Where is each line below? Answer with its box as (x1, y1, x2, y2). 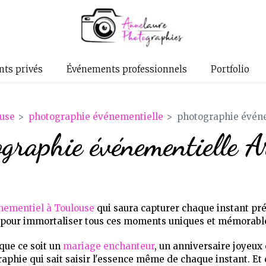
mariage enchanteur (63, 240, 154, 252)
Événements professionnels (66, 64, 187, 75)
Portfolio (210, 64, 249, 75)
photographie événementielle (28, 111, 163, 122)
